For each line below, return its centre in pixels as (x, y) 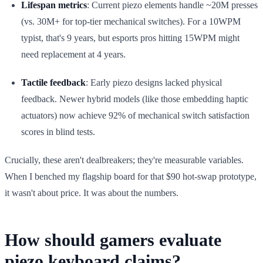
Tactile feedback (53, 82)
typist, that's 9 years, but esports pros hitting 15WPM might (130, 38)
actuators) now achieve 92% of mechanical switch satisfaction (135, 115)
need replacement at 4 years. (73, 54)
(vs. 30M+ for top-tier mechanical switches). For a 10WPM (131, 21)
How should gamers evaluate (113, 240)
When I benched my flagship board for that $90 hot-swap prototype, (131, 176)
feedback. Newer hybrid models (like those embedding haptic (135, 99)
